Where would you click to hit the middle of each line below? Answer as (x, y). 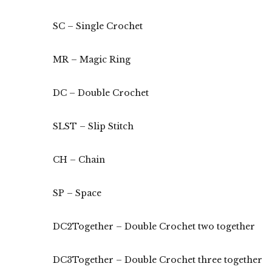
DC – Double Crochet (101, 93)
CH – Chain (79, 159)
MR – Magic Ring (92, 59)
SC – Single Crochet (98, 26)
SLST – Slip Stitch (93, 126)
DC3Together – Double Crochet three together (158, 260)
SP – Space (77, 193)
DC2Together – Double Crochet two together (154, 226)
